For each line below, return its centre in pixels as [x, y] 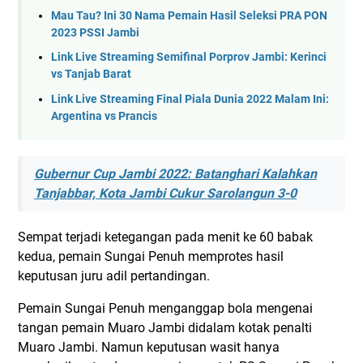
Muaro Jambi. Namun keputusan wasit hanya [149, 348]
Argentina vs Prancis [104, 116]
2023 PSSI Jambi [95, 32]
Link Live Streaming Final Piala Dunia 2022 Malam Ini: [190, 99]
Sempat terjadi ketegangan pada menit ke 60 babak [165, 237]
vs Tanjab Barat [91, 75]
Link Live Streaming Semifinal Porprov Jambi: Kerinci [189, 58]
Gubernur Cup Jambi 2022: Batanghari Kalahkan [175, 174]
